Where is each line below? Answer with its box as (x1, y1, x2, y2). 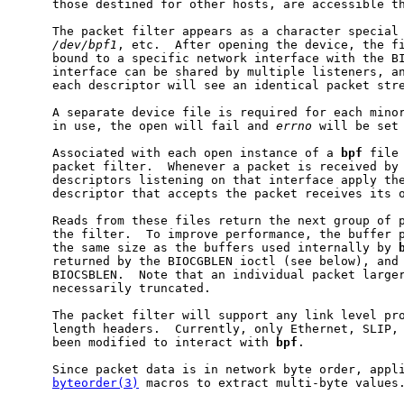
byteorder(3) (52, 376, 139, 390)
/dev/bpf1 (52, 38, 117, 52)
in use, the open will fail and (16, 119, 276, 133)
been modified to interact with (16, 335, 276, 350)
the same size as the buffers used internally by (16, 241, 399, 255)
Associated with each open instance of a (16, 146, 341, 161)
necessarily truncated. (16, 281, 211, 296)
